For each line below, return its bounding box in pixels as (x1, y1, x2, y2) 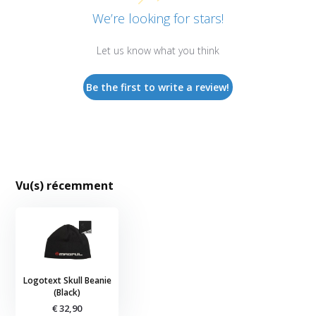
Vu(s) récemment (16, 178, 114, 194)
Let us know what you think (96, 44, 219, 58)
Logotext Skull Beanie (23, 274, 111, 287)
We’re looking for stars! (92, 10, 224, 28)
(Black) (54, 286, 81, 299)
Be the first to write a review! (86, 80, 230, 95)
